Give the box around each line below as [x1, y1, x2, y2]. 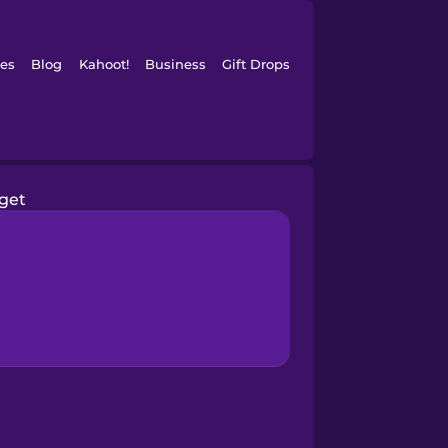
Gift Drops [222, 56, 291, 72]
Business [144, 56, 206, 72]
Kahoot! [78, 56, 129, 72]
